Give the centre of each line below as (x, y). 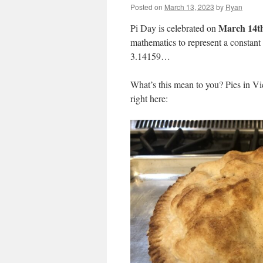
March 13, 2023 (189, 7)
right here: (149, 98)
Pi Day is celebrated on (173, 28)
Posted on (146, 7)
